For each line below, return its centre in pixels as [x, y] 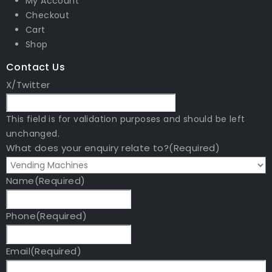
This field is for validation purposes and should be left [126, 119]
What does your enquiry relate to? [88, 148]
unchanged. [33, 133]
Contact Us [36, 67]
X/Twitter [28, 84]
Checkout [48, 15]
